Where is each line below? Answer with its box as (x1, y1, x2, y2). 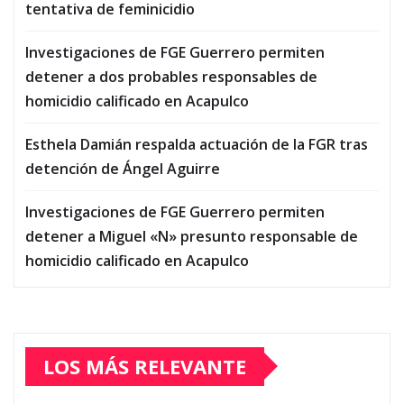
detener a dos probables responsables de (25, 66, 317, 87)
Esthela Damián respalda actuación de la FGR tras (25, 133, 368, 154)
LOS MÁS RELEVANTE (43, 352, 246, 380)
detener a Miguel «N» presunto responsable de (25, 225, 358, 246)
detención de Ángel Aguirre (25, 158, 220, 179)
